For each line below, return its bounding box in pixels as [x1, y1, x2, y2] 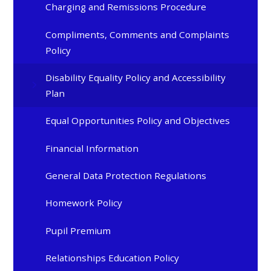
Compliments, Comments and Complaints [45, 28, 230, 41]
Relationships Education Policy [45, 251, 180, 264]
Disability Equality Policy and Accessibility [45, 71, 226, 83]
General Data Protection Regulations [45, 169, 207, 181]
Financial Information [45, 142, 139, 154]
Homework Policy [45, 197, 123, 209]
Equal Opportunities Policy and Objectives [45, 114, 230, 127]
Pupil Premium [45, 224, 111, 237]
